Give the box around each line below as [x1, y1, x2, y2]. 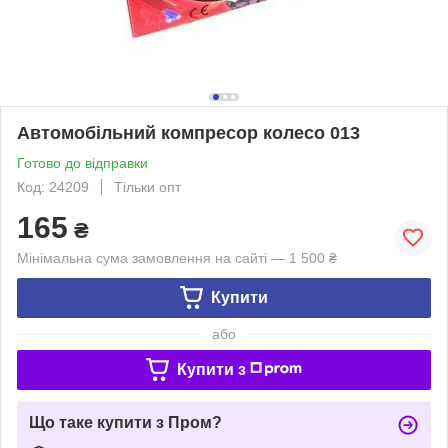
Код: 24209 [17, 178, 89, 195]
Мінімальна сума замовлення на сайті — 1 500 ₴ [17, 249, 337, 266]
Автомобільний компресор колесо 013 [17, 122, 360, 143]
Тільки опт [114, 178, 181, 195]
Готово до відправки [17, 154, 148, 171]
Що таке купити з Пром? [29, 413, 222, 431]
